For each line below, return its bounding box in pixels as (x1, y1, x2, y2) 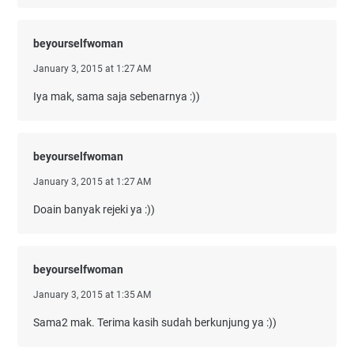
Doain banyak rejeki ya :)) (33, 203, 155, 216)
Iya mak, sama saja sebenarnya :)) (33, 90, 200, 103)
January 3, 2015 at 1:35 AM (33, 289, 151, 300)
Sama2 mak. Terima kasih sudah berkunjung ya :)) (33, 316, 277, 329)
